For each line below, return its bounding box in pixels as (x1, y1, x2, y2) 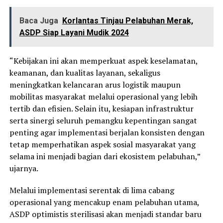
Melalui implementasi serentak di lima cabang (9, 184, 174, 196)
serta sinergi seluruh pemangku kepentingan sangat (9, 114, 197, 126)
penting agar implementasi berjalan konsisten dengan (9, 126, 205, 138)
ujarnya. (9, 162, 38, 174)
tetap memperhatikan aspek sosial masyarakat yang (9, 138, 196, 150)
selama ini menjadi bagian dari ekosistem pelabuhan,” (9, 150, 200, 162)
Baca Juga (19, 15, 58, 25)
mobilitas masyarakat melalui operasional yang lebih (9, 91, 198, 102)
